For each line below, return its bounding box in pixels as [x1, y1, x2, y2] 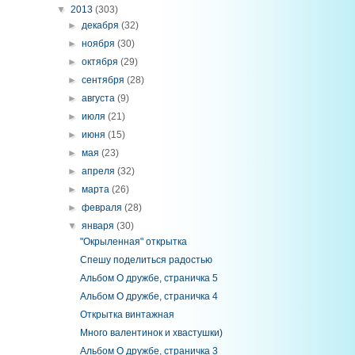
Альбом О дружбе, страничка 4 [79, 291, 218, 302]
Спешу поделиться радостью [79, 254, 212, 265]
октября [82, 56, 121, 67]
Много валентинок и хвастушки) [79, 327, 223, 338]
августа [82, 93, 118, 104]
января [82, 220, 117, 231]
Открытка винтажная [79, 309, 174, 320]
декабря [82, 20, 122, 31]
